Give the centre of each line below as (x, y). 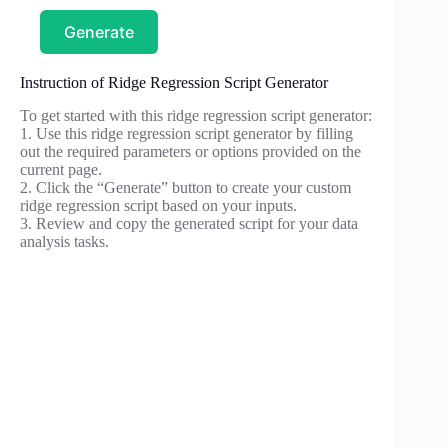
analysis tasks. (64, 242)
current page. (61, 170)
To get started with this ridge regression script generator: (196, 116)
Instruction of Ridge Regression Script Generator (174, 83)
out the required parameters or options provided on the (190, 152)
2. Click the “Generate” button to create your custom (185, 188)
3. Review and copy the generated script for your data (189, 224)
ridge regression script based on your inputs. (158, 206)
